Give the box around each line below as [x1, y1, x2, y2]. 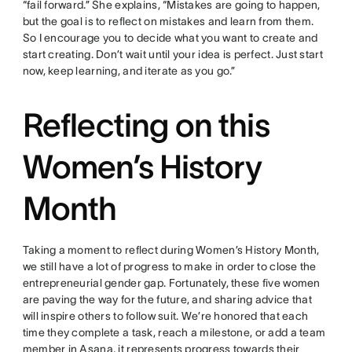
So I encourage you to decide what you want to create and [22, 31, 318, 44]
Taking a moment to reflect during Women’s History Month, [22, 244, 320, 256]
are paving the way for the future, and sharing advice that [22, 293, 312, 306]
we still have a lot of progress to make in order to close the [22, 260, 317, 273]
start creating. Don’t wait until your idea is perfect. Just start [22, 48, 323, 60]
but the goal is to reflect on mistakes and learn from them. [22, 15, 314, 27]
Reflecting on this [22, 107, 269, 143]
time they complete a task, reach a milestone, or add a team [22, 326, 326, 339]
